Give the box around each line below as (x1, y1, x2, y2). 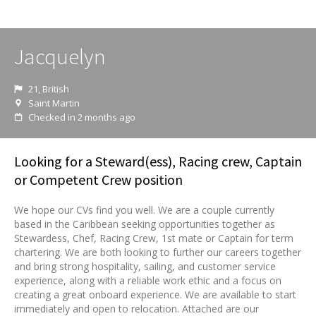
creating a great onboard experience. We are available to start (14, 288, 296, 301)
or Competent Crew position (14, 171, 183, 188)
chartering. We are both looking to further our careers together (14, 245, 301, 259)
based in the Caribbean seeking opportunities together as (14, 217, 275, 231)
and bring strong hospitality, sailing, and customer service (14, 260, 276, 273)
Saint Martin (28, 97, 80, 109)
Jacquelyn (14, 42, 106, 70)
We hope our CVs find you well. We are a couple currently (14, 203, 274, 217)
